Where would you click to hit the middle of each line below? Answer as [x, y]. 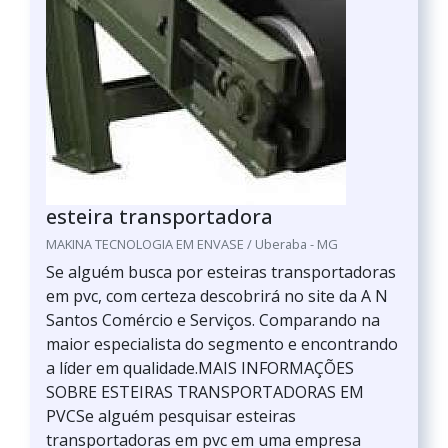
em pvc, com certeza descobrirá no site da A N [217, 296]
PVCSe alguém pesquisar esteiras [171, 416]
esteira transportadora [159, 216]
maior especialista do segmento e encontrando [222, 344]
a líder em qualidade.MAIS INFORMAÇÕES [200, 368]
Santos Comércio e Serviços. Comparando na [213, 320]
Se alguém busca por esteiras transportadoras [221, 272]
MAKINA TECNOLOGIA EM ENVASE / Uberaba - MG [192, 244]
